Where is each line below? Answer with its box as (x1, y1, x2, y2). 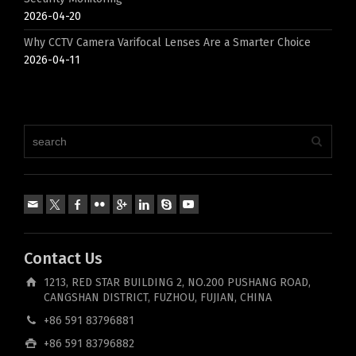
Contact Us (24, 249, 103, 268)
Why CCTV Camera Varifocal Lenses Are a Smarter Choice (24, 36, 311, 49)
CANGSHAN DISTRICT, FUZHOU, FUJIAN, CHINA (44, 291, 272, 304)
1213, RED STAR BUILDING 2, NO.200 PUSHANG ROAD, (44, 276, 311, 289)
